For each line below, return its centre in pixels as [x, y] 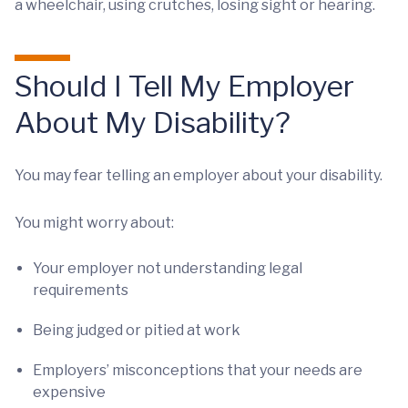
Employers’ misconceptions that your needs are [198, 371]
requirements [81, 291]
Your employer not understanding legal [168, 269]
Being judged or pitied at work [137, 331]
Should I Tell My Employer [184, 87]
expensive [69, 393]
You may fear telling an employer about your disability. [199, 176]
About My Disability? [153, 123]
